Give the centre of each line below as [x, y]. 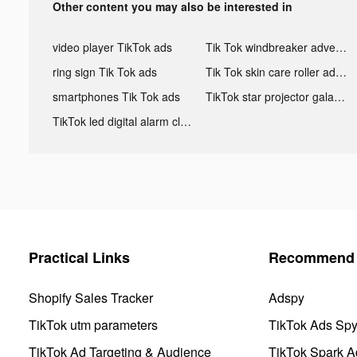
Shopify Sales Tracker [91, 297]
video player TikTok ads [112, 47]
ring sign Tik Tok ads [105, 71]
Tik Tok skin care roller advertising [341, 71]
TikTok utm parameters [93, 324]
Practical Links [79, 257]
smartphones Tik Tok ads [116, 96]
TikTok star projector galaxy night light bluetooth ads [339, 96]
